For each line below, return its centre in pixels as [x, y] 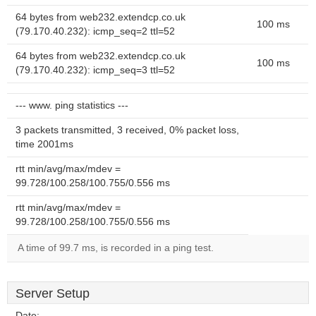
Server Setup [53, 293]
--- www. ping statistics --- [72, 105]
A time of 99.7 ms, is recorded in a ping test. [116, 248]
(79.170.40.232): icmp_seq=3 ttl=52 [95, 70]
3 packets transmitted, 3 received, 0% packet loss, [127, 130]
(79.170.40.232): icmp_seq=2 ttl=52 [95, 31]
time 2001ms [44, 144]
